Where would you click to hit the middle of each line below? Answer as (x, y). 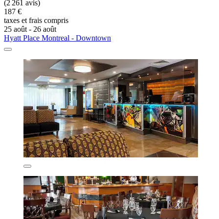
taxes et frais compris (36, 21)
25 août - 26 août (30, 29)
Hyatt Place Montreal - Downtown (57, 38)
